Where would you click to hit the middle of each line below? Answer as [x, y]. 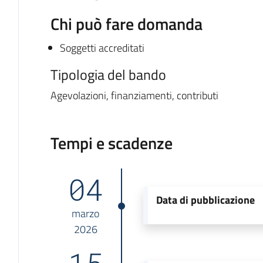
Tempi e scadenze [111, 143]
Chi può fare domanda [126, 24]
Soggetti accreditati [102, 48]
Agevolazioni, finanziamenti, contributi [134, 95]
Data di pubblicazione [206, 200]
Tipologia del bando [108, 75]
